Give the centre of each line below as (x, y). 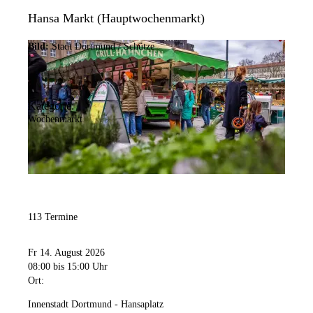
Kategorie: (51, 106)
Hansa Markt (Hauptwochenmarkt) (116, 19)
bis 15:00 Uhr (80, 267)
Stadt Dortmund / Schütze (103, 47)
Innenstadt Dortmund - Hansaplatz (96, 305)
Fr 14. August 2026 (66, 253)
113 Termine (53, 217)
